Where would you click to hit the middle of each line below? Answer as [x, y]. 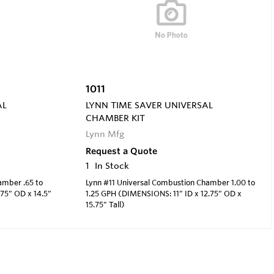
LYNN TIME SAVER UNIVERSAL [149, 105]
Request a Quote [121, 151]
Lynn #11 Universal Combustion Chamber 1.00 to [170, 182]
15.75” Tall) [105, 204]
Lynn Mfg [105, 134]
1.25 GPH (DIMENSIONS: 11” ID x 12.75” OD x [163, 193]
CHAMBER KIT [115, 118]
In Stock [112, 165]
